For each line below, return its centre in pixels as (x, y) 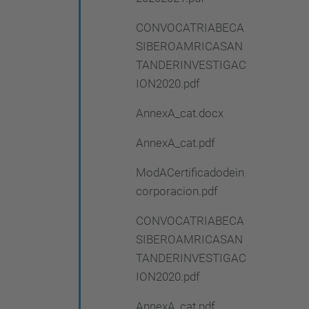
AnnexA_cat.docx (180, 113)
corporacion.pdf (177, 191)
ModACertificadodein (190, 172)
